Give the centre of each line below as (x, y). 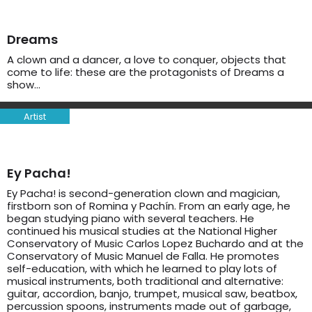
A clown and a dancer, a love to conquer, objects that (147, 60)
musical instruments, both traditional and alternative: (145, 281)
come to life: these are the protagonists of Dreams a (146, 72)
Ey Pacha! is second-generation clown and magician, (143, 193)
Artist (35, 117)
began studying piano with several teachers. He (131, 218)
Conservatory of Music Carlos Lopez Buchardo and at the (155, 243)
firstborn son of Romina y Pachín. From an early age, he (149, 206)
